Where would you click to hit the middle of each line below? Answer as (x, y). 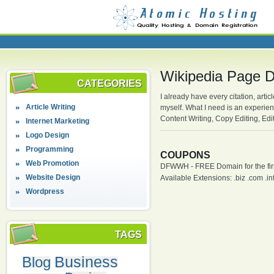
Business (86, 261)
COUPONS (185, 155)
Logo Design (47, 135)
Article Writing (50, 107)
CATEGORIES (109, 83)
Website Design (53, 177)
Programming (49, 149)
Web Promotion (52, 163)
